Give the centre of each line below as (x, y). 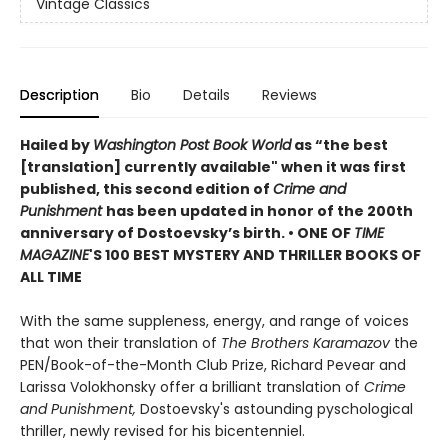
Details (206, 95)
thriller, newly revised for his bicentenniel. (164, 431)
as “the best (339, 145)
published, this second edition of (146, 189)
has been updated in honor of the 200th (259, 211)
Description (59, 95)
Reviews (289, 95)
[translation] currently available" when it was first (213, 167)
